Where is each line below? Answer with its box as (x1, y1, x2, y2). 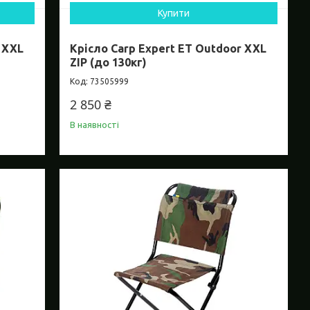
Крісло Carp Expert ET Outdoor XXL (70, 42, 267, 55)
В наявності (70, 120, 120, 130)
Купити (158, 8, 190, 19)
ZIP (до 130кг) (70, 56, 147, 69)
